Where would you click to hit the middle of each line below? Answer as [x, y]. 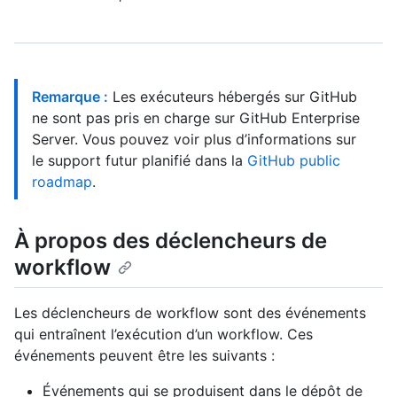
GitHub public [294, 160]
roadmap [62, 182]
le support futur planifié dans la [140, 160]
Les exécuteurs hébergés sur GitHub [233, 97]
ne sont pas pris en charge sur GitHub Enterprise [196, 118]
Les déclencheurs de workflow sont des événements [190, 313]
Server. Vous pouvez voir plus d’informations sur [194, 139]
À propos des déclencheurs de [171, 241]
